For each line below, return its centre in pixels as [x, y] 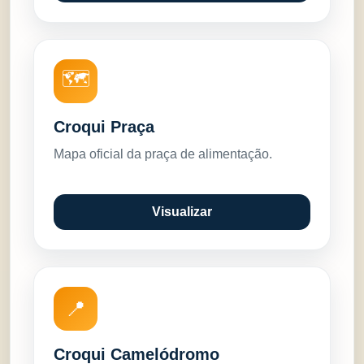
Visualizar [182, 212]
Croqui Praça [104, 127]
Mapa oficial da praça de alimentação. [163, 154]
